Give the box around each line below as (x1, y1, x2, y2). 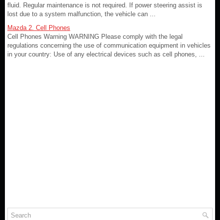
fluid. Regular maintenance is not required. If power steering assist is (7, 1, 202, 9)
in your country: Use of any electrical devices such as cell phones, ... (7, 51, 205, 58)
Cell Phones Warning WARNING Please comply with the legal (7, 33, 183, 40)
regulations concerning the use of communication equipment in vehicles (7, 42, 211, 49)
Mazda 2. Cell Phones (7, 24, 70, 31)
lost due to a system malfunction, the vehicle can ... (7, 10, 156, 18)
